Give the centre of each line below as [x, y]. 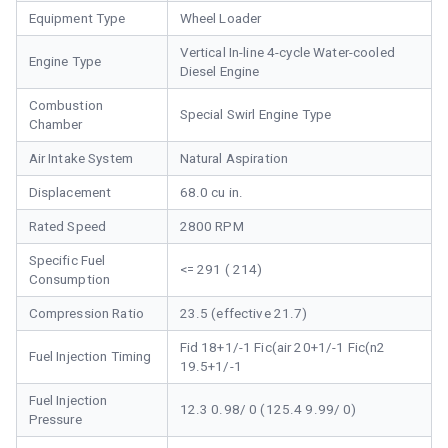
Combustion [65, 106]
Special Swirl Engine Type [255, 115]
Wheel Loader [220, 19]
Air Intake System [80, 159]
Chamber [55, 125]
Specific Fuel [67, 261]
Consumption [69, 280]
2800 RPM [211, 227]
